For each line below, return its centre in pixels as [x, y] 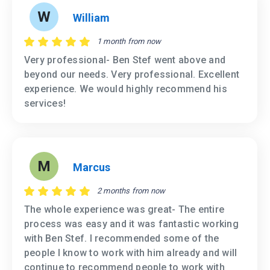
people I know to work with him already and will [131, 253]
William [91, 17]
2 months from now [131, 191]
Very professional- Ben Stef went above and [125, 60]
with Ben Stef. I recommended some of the [122, 239]
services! [45, 104]
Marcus [92, 167]
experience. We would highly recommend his [126, 89]
